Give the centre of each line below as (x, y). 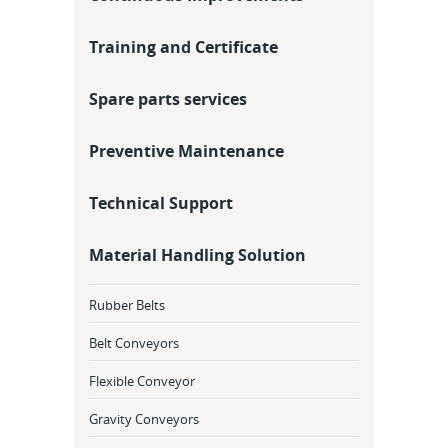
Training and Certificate (183, 47)
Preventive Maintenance (186, 151)
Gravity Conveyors (144, 419)
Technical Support (161, 203)
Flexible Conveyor (142, 381)
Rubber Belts (127, 305)
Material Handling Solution (197, 255)
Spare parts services (168, 99)
